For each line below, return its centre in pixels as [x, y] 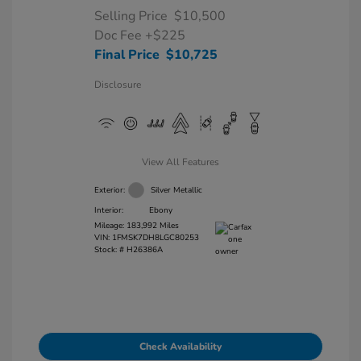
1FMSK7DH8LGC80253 [155, 238]
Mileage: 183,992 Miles [136, 226]
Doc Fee [119, 35]
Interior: [108, 210]
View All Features [180, 162]
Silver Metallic [176, 190]
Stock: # [109, 250]
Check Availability [180, 346]
